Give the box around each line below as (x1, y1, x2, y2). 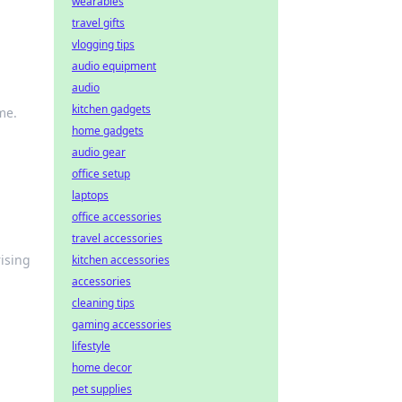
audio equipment (72, 58, 156, 74)
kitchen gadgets (72, 101, 151, 117)
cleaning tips (72, 295, 135, 310)
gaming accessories (72, 317, 171, 332)
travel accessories (72, 231, 162, 246)
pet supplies (72, 381, 132, 397)
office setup (72, 166, 130, 181)
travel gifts (72, 15, 125, 31)
